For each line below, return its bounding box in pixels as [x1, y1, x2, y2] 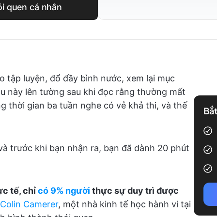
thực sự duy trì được [90, 186, 179, 196]
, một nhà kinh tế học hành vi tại [58, 199, 191, 209]
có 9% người [38, 186, 90, 196]
